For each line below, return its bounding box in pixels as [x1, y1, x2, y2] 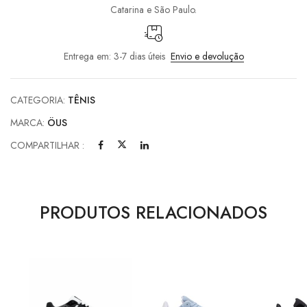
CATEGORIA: [10, 93, 68, 107]
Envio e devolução [170, 49, 244, 63]
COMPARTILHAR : [10, 138, 84, 152]
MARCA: [10, 116, 47, 130]
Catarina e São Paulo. [110, 3, 197, 16]
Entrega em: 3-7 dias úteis [63, 49, 165, 63]
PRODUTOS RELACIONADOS [40, 200, 267, 225]
